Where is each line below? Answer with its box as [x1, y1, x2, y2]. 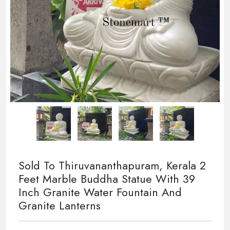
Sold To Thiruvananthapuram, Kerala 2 [18, 157, 206, 174]
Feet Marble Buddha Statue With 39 [18, 170, 195, 187]
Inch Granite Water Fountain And [18, 184, 182, 200]
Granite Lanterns [18, 197, 101, 214]
